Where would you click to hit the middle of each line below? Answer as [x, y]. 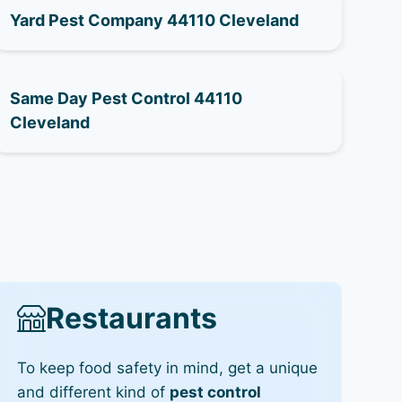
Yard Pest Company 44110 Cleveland [154, 20]
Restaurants [131, 318]
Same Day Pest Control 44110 [126, 98]
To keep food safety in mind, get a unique [167, 367]
